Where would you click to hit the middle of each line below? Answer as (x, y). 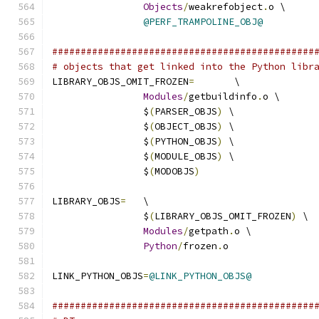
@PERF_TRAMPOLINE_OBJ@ (203, 22)
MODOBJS (174, 171)
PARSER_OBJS (186, 111)
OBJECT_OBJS (186, 126)
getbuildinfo (223, 96)
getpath (209, 231)
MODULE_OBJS (186, 156)
